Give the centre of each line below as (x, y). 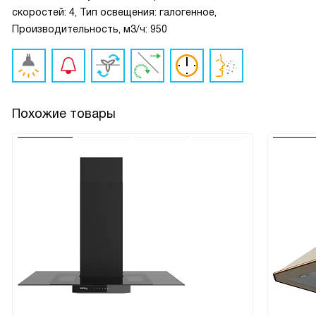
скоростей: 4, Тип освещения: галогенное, (114, 12)
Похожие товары (64, 114)
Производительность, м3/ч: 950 (90, 29)
